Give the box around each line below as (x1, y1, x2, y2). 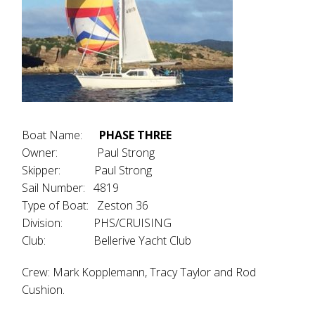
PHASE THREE (99, 127, 172, 143)
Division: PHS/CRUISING (22, 215, 172, 231)
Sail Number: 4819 (22, 180, 120, 195)
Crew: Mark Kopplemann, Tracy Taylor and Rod (22, 264, 257, 280)
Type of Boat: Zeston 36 (22, 198, 149, 213)
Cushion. (22, 282, 65, 297)
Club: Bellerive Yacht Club (22, 233, 192, 248)
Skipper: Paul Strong (22, 162, 153, 178)
